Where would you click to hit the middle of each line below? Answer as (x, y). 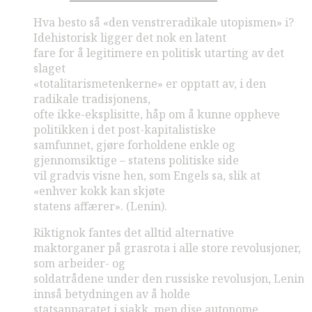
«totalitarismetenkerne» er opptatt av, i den (150, 84)
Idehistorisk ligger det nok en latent (130, 38)
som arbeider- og (79, 264)
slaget (49, 69)
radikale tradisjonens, (92, 99)
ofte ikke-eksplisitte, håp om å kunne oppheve (157, 115)
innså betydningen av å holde (112, 294)
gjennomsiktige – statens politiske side (136, 161)
